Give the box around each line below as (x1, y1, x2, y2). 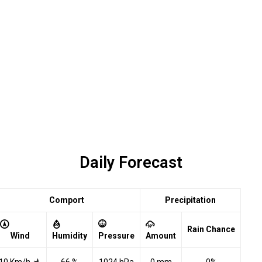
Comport (49, 195, 84, 205)
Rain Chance (187, 225, 235, 234)
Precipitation (165, 195, 216, 205)
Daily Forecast (80, 153, 182, 172)
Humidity (52, 231, 87, 240)
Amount (146, 231, 176, 240)
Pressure (98, 231, 135, 240)
